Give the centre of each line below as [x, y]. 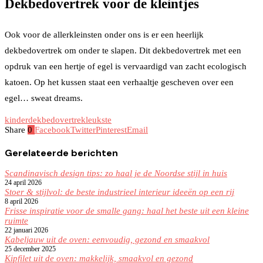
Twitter [83, 129]
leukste [99, 119]
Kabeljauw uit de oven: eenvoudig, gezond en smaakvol [107, 239]
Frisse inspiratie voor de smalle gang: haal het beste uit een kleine [127, 210]
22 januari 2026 [26, 230]
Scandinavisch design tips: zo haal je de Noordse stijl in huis [116, 173]
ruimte [16, 220]
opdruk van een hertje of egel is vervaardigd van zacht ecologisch [126, 66]
